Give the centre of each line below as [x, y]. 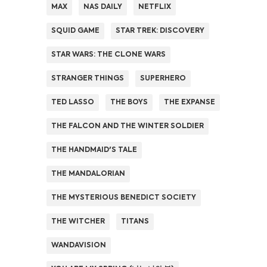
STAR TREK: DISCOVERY [160, 31]
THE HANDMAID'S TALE [94, 150]
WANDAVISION [79, 245]
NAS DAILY [103, 7]
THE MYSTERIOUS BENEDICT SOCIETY [124, 198]
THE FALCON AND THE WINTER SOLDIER [128, 126]
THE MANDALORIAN [88, 174]
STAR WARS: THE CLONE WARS [108, 55]
